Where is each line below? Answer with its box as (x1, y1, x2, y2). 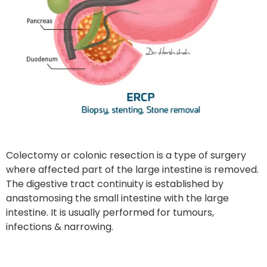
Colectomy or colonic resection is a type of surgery (6, 148, 246, 162)
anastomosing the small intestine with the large (6, 191, 229, 205)
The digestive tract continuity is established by (6, 176, 223, 191)
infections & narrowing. (6, 219, 113, 234)
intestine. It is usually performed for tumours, (6, 205, 214, 219)
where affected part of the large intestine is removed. (6, 162, 259, 176)
